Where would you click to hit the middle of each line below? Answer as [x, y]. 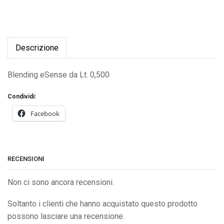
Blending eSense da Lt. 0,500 [58, 75]
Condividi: [22, 96]
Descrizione [37, 48]
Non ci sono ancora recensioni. [61, 182]
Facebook [45, 113]
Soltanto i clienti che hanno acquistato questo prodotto [102, 204]
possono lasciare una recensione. [66, 216]
